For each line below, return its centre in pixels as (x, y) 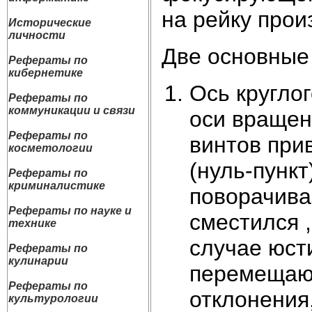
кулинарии (38, 261)
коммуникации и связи (72, 110)
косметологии (50, 148)
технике (32, 223)
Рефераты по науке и (70, 211)
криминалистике (57, 186)
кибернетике (46, 73)
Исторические (50, 23)
